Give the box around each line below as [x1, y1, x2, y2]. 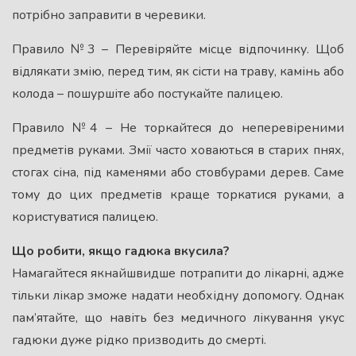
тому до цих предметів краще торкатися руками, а [12, 185, 344, 203]
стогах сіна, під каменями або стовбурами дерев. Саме [12, 163, 344, 181]
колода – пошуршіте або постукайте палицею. [12, 84, 283, 103]
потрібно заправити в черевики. [12, 6, 206, 24]
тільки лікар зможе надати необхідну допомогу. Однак [12, 286, 344, 304]
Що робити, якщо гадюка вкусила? [12, 242, 230, 260]
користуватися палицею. [12, 207, 158, 226]
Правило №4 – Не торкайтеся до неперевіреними [12, 118, 344, 137]
